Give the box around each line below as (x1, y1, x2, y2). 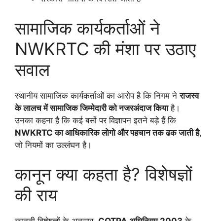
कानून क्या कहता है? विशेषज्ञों (15, 164, 192, 185)
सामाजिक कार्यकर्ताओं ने (15, 17, 160, 38)
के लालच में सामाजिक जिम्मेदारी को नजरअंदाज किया (15, 103, 168, 113)
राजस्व (180, 90, 199, 101)
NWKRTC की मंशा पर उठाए (15, 38, 196, 59)
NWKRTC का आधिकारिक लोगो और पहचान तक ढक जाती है (15, 127, 199, 138)
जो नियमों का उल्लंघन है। (15, 140, 92, 150)
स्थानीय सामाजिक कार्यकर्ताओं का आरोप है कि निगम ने (15, 90, 180, 101)
